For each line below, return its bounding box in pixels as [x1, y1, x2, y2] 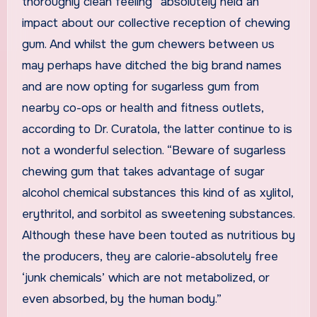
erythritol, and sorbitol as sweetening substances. [21, 206, 294, 221]
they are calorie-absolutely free [105, 248, 278, 264]
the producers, [21, 248, 105, 264]
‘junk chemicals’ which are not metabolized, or [21, 270, 270, 285]
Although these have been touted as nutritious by [21, 227, 295, 243]
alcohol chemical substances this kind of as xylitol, [21, 185, 293, 200]
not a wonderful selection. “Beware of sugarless [21, 142, 286, 158]
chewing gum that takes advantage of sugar [21, 163, 265, 179]
